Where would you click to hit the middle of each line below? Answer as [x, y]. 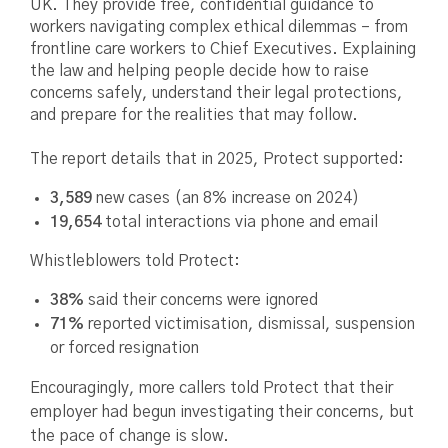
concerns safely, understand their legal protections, [216, 93]
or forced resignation [124, 348]
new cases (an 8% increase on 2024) [225, 198]
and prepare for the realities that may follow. [196, 115]
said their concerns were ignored [201, 300]
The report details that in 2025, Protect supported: [217, 159]
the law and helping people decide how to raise [199, 71]
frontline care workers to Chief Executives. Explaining [223, 49]
